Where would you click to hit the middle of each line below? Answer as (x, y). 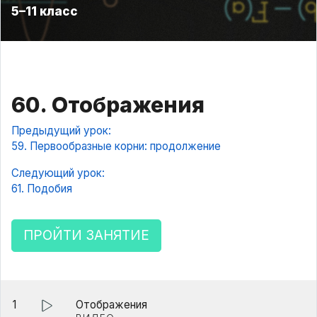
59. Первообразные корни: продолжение (116, 146)
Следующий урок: (58, 173)
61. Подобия (42, 188)
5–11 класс (45, 11)
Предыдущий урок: (61, 130)
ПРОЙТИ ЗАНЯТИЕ (86, 235)
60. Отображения (108, 104)
